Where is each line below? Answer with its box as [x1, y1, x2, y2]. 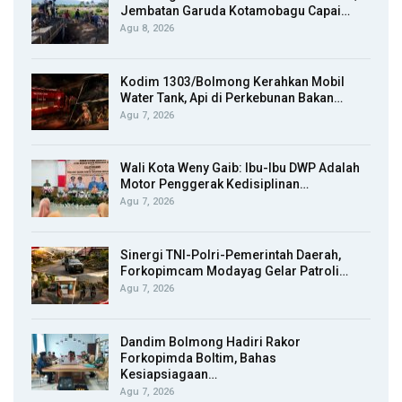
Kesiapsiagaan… [120, 366, 217, 381]
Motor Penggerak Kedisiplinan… [120, 177, 309, 192]
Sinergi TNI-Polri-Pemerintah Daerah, [120, 247, 341, 262]
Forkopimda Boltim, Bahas [120, 350, 276, 365]
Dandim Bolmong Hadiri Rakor [120, 334, 301, 349]
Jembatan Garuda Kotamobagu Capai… [120, 4, 350, 19]
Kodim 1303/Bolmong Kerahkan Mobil [120, 74, 345, 89]
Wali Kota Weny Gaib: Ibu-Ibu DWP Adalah [120, 161, 360, 176]
